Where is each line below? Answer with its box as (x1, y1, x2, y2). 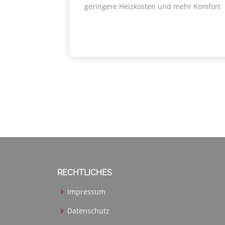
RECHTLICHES (57, 168, 112, 177)
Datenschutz (67, 206, 109, 215)
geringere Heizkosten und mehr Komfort (84, 2, 220, 11)
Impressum (67, 187, 105, 196)
